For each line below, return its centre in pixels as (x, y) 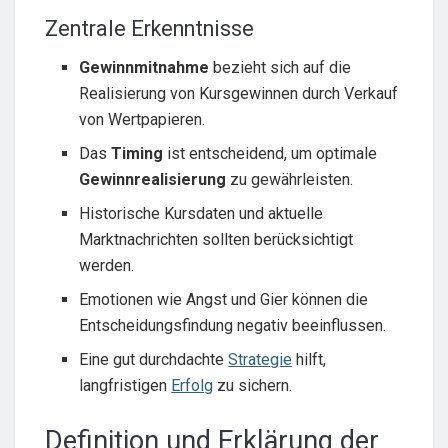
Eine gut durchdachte (154, 359)
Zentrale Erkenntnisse (149, 28)
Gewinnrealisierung (153, 179)
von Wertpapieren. (142, 119)
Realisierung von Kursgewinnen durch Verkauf (239, 93)
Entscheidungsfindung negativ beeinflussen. (233, 325)
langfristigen (125, 385)
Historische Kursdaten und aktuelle (201, 213)
